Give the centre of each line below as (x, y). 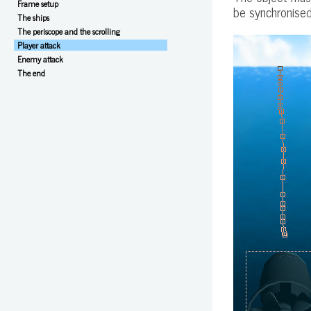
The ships (33, 17)
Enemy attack (40, 59)
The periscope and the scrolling (69, 31)
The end (31, 73)
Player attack (39, 45)
